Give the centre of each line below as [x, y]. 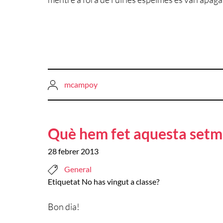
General [78, 169]
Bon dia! [64, 207]
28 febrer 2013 [73, 151]
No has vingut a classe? [120, 182]
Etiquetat [65, 182]
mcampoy [81, 84]
